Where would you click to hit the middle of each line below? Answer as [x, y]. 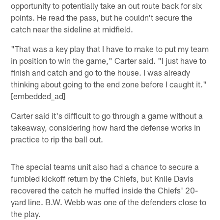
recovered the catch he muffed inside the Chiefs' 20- [105, 190]
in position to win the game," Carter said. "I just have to [109, 61]
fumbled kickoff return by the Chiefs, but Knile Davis [102, 179]
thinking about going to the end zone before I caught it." [109, 84]
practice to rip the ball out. [57, 139]
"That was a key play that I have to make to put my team [110, 49]
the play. [26, 214]
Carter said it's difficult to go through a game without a [107, 116]
